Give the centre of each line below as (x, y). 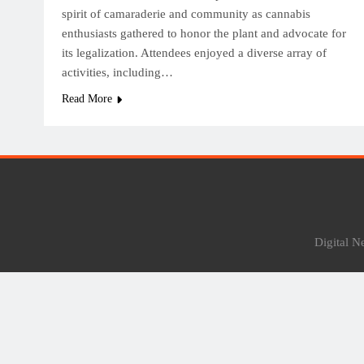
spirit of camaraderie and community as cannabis (186, 14)
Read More (87, 99)
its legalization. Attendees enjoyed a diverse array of (194, 53)
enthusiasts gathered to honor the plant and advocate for (204, 33)
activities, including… (117, 72)
